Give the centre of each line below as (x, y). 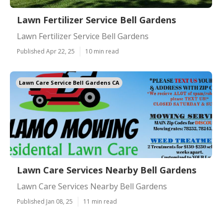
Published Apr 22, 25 (46, 51)
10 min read (102, 51)
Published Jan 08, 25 (45, 201)
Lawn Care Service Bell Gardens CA (69, 83)
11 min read (100, 201)
